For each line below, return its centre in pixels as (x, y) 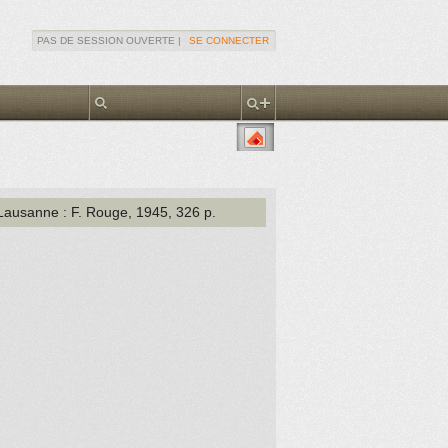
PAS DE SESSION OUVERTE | (112, 40)
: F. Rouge (93, 212)
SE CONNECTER (229, 40)
